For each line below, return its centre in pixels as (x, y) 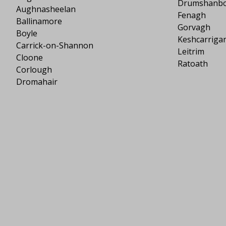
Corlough (34, 69)
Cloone (30, 57)
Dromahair (37, 81)
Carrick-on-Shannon (55, 45)
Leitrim (191, 51)
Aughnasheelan (46, 9)
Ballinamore (39, 21)
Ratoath (193, 63)
